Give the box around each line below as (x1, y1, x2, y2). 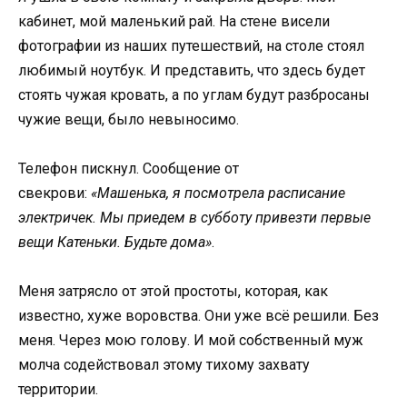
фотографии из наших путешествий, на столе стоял (18, 36, 364, 55)
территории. (18, 381, 98, 399)
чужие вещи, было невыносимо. (18, 110, 239, 128)
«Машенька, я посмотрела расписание (91, 184, 345, 203)
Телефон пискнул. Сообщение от (18, 160, 239, 178)
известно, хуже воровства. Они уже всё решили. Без (18, 307, 379, 325)
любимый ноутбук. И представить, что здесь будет (18, 61, 365, 79)
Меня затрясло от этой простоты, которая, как (18, 283, 328, 301)
